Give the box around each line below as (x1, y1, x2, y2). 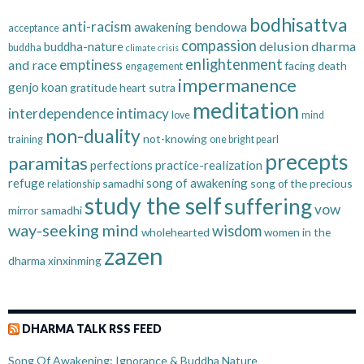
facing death (285, 58, 347, 73)
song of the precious (250, 176, 353, 191)
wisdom (212, 222, 262, 240)
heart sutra (119, 80, 175, 95)
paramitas (8, 152, 88, 175)
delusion (259, 38, 309, 54)
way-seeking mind (8, 220, 139, 240)
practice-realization (155, 158, 262, 173)
